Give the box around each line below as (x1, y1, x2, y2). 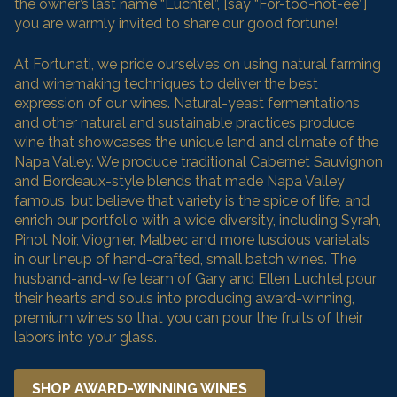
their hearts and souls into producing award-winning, (14, 289, 354, 307)
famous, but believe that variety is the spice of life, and (14, 191, 370, 209)
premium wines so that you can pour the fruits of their (14, 308, 363, 326)
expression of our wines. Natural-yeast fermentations (14, 94, 360, 112)
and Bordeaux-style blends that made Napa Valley (14, 172, 345, 190)
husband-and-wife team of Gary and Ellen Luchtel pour (14, 269, 377, 287)
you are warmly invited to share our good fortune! (14, 14, 338, 32)
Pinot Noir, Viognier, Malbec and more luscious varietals (14, 230, 370, 248)
